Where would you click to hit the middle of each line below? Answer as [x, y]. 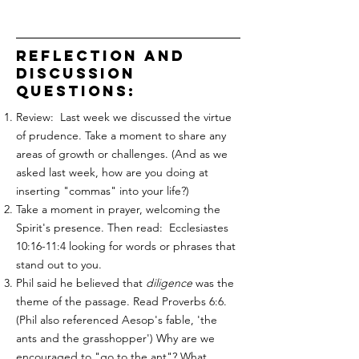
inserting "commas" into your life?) [103, 191]
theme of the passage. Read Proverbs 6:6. [121, 301]
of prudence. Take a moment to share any [121, 135]
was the [213, 283]
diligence [169, 283]
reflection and [101, 56]
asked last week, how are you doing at [112, 172]
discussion [76, 73]
